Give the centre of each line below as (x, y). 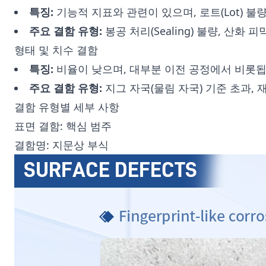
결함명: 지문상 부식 (61, 145)
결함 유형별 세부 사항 (67, 107)
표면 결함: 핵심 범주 (63, 126)
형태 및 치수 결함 (56, 50)
